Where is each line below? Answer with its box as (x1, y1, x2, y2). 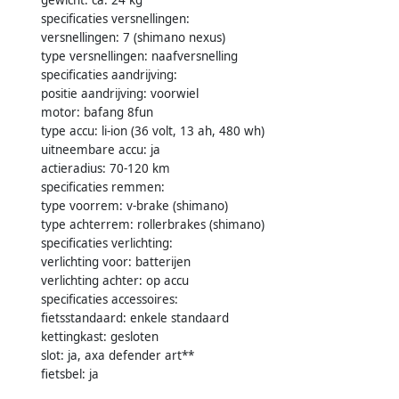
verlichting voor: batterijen (41, 253, 191, 270)
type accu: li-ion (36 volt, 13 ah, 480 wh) (41, 122, 265, 139)
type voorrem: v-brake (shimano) (41, 197, 228, 214)
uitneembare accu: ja (41, 141, 160, 158)
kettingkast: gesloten (41, 328, 159, 345)
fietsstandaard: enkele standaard (41, 309, 229, 326)
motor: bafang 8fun (41, 103, 153, 120)
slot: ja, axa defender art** (41, 346, 194, 363)
